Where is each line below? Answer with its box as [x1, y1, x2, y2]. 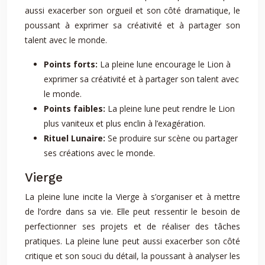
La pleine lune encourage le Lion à [100, 59, 231, 70]
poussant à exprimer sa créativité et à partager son [25, 20, 240, 31]
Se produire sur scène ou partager [108, 132, 238, 144]
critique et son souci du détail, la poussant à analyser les [25, 250, 240, 261]
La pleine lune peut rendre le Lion [108, 103, 235, 114]
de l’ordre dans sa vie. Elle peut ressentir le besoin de [25, 206, 240, 217]
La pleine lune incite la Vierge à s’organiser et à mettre [25, 191, 240, 202]
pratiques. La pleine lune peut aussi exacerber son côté [25, 235, 240, 247]
